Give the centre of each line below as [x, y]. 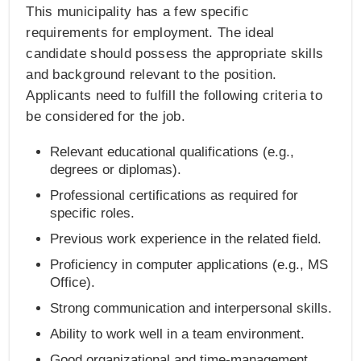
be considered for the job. [106, 117]
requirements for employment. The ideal [150, 33]
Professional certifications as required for [174, 196]
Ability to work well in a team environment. [178, 334]
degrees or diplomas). [116, 170]
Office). [73, 283]
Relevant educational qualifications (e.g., [172, 152]
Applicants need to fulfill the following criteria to [174, 96]
